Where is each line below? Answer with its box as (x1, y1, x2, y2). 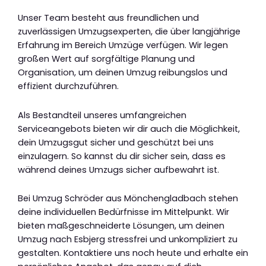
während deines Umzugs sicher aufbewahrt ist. (18, 163, 219, 176)
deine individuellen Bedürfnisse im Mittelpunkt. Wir (18, 206, 229, 218)
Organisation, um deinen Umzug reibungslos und (18, 66, 227, 78)
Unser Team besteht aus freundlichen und (18, 11, 199, 24)
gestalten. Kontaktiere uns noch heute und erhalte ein (18, 247, 248, 259)
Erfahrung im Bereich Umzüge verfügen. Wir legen (18, 39, 228, 51)
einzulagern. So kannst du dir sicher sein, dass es (18, 150, 226, 162)
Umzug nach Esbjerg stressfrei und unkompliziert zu (18, 233, 237, 246)
